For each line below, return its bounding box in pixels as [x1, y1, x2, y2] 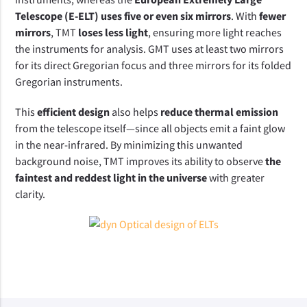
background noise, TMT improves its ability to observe [15, 154, 266, 168]
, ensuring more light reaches [148, 25, 282, 39]
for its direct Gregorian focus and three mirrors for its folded [15, 58, 292, 72]
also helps [110, 105, 161, 119]
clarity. [15, 187, 46, 201]
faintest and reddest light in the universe [15, 171, 208, 184]
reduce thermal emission [160, 105, 279, 119]
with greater [207, 171, 265, 184]
